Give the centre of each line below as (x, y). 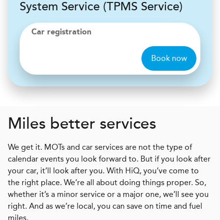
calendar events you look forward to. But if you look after (109, 159)
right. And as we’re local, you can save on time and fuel (105, 206)
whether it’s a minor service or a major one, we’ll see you (108, 194)
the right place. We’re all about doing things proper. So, (107, 182)
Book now (169, 58)
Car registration (61, 32)
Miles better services (82, 124)
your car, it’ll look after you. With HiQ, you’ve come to (103, 171)
